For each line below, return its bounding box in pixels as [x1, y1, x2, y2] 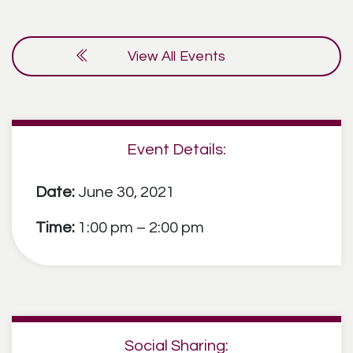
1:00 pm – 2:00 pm [75, 220, 204, 236]
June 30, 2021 [75, 184, 175, 200]
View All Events [127, 49, 226, 64]
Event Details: [127, 142, 226, 158]
